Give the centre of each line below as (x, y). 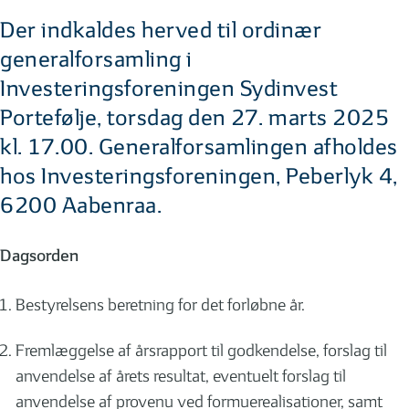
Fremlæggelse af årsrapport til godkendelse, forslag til (201, 351)
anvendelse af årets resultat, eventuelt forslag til (181, 376)
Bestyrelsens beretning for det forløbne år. (160, 305)
